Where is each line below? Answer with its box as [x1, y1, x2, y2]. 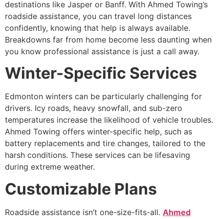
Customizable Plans [5, 179, 157, 198]
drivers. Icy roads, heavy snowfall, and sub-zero [5, 103, 182, 113]
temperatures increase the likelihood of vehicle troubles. [5, 115, 213, 125]
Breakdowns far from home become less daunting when [5, 34, 212, 44]
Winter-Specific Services [5, 64, 197, 83]
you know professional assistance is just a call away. [5, 46, 199, 56]
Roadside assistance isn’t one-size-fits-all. [5, 207, 163, 217]
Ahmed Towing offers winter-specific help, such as [5, 127, 192, 137]
